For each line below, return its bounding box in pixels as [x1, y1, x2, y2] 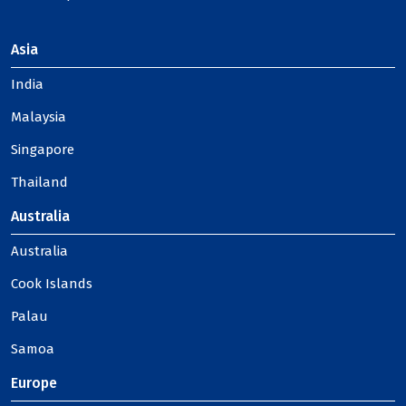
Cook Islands [11, 275, 92, 292]
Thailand [11, 174, 68, 190]
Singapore [11, 141, 74, 158]
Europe [11, 374, 57, 391]
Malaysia [11, 109, 66, 125]
